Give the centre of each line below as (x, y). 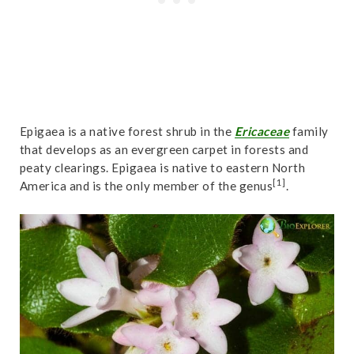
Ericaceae (262, 131)
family (309, 131)
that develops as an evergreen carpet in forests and (164, 149)
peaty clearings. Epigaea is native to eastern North (162, 167)
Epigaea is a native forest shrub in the (127, 131)
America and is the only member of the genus (146, 185)
